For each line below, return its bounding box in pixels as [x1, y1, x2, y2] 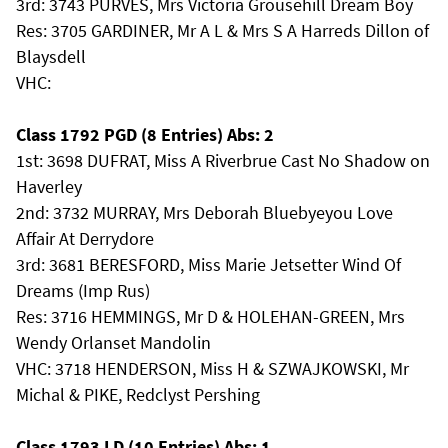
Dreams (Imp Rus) [16, 279, 150, 302]
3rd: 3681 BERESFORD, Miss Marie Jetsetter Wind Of [16, 253, 401, 276]
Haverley [16, 175, 82, 198]
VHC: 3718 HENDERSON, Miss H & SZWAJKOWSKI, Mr [16, 357, 409, 380]
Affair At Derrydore [16, 227, 154, 250]
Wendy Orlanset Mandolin [16, 331, 211, 354]
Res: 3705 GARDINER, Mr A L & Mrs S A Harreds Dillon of [16, 19, 429, 42]
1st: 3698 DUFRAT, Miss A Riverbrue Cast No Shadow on [16, 149, 430, 172]
